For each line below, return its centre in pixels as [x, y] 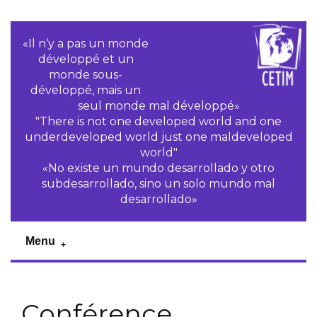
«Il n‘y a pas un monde [86, 44]
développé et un [86, 59]
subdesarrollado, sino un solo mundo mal [158, 184]
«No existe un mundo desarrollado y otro [158, 168]
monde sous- [86, 75]
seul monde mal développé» [158, 106]
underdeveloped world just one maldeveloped [158, 137]
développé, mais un [86, 90]
